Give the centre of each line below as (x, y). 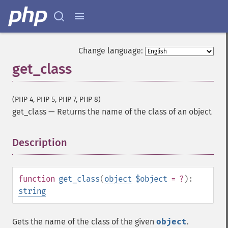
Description (40, 142)
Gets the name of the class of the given (84, 222)
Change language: (111, 51)
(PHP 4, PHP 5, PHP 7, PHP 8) (56, 99)
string (32, 191)
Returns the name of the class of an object (134, 112)
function (37, 179)
